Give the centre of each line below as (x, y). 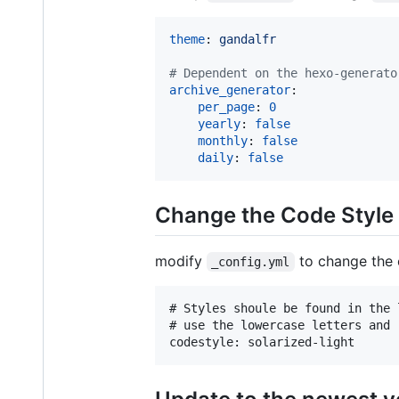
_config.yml (251, 261)
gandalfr (248, 39)
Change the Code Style (274, 215)
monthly (223, 140)
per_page (226, 106)
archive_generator (230, 90)
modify (181, 261)
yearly (219, 123)
